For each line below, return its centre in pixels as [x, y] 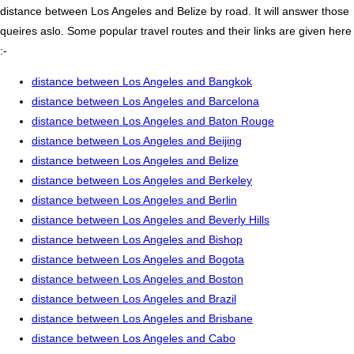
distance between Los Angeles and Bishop [137, 240]
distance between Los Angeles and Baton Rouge [153, 121]
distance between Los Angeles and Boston [137, 279]
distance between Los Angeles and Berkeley [142, 181]
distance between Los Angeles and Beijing [137, 141]
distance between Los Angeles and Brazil [134, 299]
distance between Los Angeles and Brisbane [142, 319]
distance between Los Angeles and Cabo [134, 339]
